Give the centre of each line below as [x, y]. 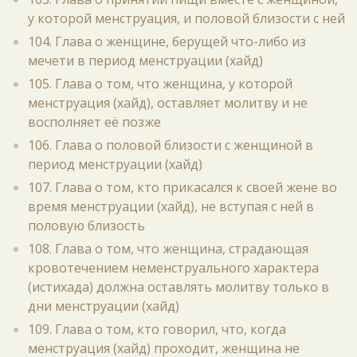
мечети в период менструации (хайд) [145, 61]
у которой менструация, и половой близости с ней [186, 18]
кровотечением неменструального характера [173, 268]
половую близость [86, 226]
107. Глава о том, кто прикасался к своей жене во [182, 187]
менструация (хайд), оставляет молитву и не [168, 103]
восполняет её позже [94, 122]
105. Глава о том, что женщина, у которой [160, 84]
